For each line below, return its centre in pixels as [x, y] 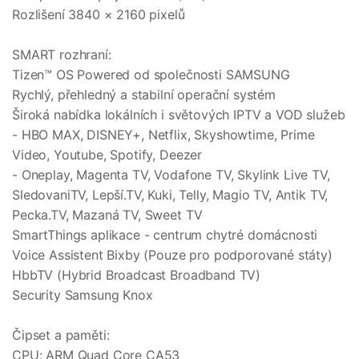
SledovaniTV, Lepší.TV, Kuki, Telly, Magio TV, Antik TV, [170, 195]
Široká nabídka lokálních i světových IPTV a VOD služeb [179, 115]
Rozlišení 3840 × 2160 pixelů [99, 15]
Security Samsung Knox [83, 295]
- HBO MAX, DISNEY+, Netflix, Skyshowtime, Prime [163, 135]
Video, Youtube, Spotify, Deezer [107, 155]
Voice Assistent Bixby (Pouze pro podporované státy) [172, 255]
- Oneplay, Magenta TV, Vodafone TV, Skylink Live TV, [171, 175]
